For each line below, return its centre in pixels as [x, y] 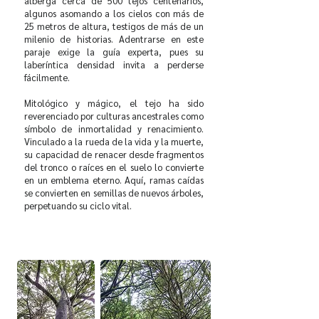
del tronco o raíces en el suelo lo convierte [114, 167]
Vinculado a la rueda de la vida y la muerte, [114, 141]
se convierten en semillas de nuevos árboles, [114, 193]
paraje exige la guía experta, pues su [114, 52]
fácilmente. [47, 77]
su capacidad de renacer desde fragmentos [114, 154]
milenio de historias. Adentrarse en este [114, 39]
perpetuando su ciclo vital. [78, 205]
